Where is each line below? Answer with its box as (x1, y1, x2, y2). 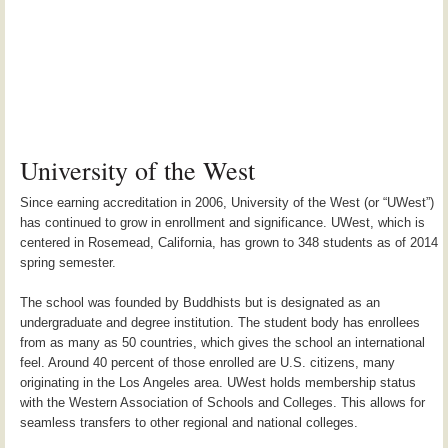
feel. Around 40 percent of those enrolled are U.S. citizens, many (20, 354, 395, 370)
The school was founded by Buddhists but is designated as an (20, 294, 380, 310)
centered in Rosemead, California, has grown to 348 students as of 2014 (20, 234, 438, 250)
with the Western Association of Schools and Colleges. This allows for (20, 394, 425, 410)
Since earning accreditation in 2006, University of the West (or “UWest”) (20, 194, 434, 210)
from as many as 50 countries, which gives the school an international (20, 334, 425, 350)
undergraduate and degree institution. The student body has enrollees (20, 314, 420, 330)
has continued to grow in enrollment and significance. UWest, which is (20, 214, 425, 230)
